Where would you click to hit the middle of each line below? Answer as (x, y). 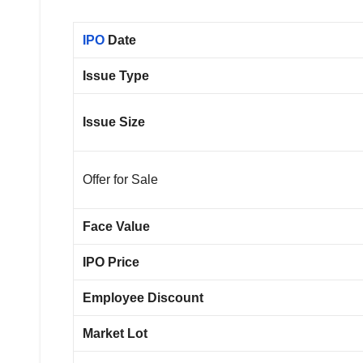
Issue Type (116, 75)
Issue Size (114, 122)
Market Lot (115, 333)
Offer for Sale (121, 179)
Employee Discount (143, 297)
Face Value (117, 226)
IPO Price (111, 262)
